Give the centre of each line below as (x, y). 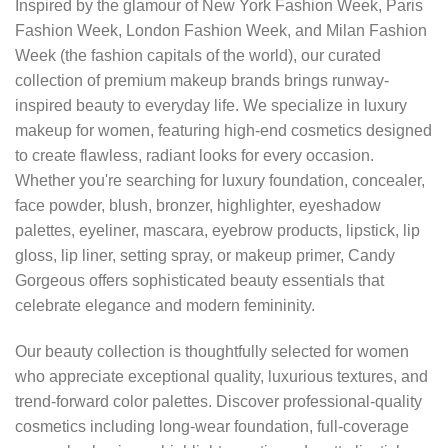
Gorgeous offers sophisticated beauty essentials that (199, 280)
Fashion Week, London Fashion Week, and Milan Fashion (221, 30)
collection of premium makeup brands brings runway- (202, 80)
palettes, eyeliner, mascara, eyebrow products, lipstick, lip (217, 230)
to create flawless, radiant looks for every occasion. (194, 155)
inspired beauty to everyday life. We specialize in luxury (211, 105)
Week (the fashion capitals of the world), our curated (198, 55)
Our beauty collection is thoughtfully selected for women (212, 351)
